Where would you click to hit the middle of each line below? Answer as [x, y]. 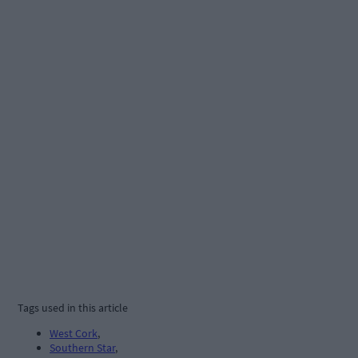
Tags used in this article [73, 308]
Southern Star [82, 348]
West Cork [74, 334]
